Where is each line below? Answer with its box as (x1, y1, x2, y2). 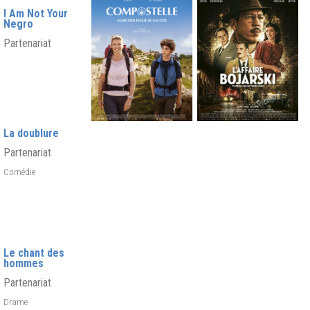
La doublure (3, 127, 59, 140)
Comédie (3, 166, 37, 177)
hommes (3, 257, 44, 270)
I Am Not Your (3, 7, 68, 20)
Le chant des (3, 246, 64, 259)
